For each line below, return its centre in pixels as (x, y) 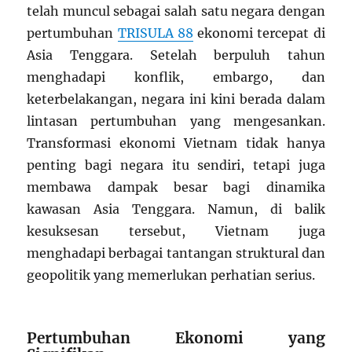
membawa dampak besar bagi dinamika (176, 187)
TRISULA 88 (155, 33)
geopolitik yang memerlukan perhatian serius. (171, 275)
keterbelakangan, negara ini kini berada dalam (176, 99)
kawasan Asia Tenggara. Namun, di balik (176, 209)
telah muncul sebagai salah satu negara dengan (176, 11)
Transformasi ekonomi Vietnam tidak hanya (176, 143)
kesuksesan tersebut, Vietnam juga (176, 231)
